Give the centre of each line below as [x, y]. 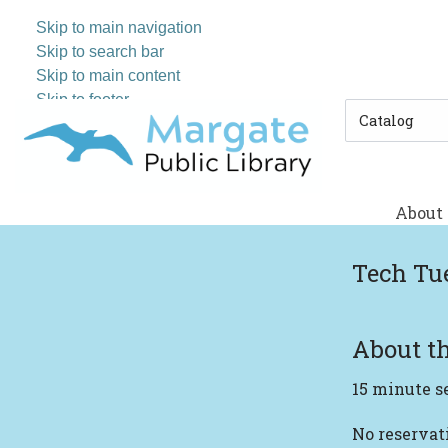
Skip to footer [82, 99]
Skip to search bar [100, 51]
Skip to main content [108, 75]
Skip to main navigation [119, 27]
